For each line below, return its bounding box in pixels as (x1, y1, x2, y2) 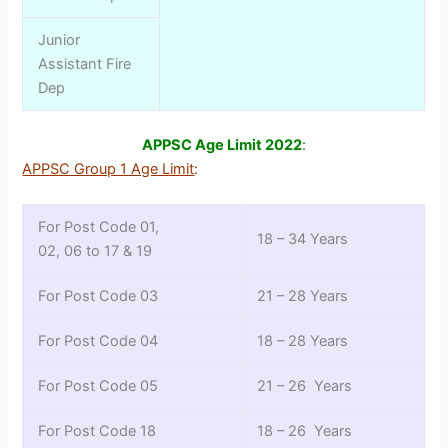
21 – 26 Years (257, 376, 353, 395)
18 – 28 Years (257, 331, 349, 350)
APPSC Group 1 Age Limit (22, 159, 195, 178)
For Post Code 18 (38, 421, 157, 440)
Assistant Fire (38, 54, 132, 73)
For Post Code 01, (38, 217, 160, 236)
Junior (38, 30, 81, 49)
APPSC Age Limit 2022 (142, 135, 302, 154)
